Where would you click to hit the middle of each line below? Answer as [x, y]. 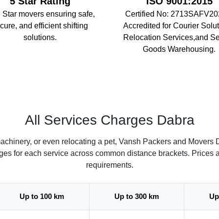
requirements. [109, 165]
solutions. [40, 37]
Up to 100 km [42, 196]
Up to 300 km [137, 196]
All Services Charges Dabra [109, 120]
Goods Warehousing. [179, 49]
